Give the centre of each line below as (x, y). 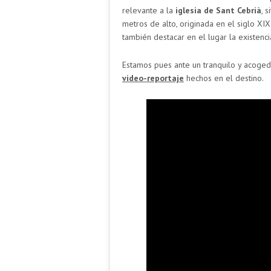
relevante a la (149, 10)
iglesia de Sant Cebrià (218, 10)
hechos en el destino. (224, 78)
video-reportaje (153, 78)
